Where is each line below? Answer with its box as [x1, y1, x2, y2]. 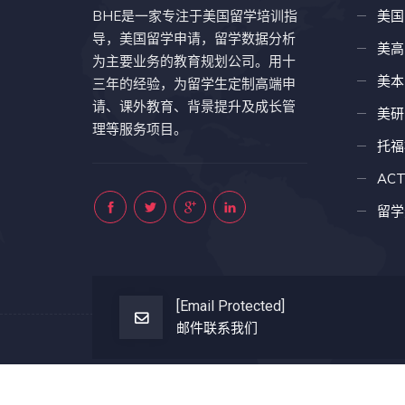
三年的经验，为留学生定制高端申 [92, 75, 296, 93]
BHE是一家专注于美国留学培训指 [92, 7, 297, 25]
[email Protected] [176, 297, 285, 316]
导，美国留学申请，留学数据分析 [92, 30, 296, 48]
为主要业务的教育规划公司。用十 [92, 52, 296, 71]
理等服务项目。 [92, 120, 187, 138]
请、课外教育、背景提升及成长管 [92, 98, 296, 116]
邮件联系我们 [176, 319, 258, 337]
